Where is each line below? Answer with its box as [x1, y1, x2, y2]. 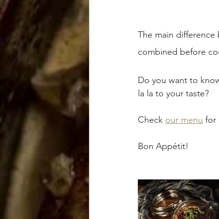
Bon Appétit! [138, 140, 189, 152]
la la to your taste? [138, 88, 211, 99]
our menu [165, 114, 203, 125]
